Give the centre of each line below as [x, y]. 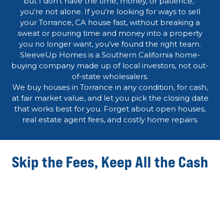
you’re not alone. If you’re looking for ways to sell [110, 12]
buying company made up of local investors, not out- [110, 66]
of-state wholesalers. [110, 77]
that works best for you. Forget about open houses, [110, 109]
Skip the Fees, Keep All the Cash [110, 162]
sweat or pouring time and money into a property [110, 33]
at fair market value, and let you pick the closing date [110, 98]
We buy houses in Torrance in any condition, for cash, [110, 87]
